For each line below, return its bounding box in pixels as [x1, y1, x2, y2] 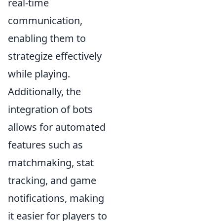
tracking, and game [8, 174, 96, 187]
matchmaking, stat [8, 156, 94, 169]
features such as [8, 138, 83, 151]
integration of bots [8, 103, 93, 116]
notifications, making [8, 191, 104, 205]
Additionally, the [8, 85, 81, 98]
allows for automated [8, 120, 106, 134]
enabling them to [8, 32, 86, 45]
